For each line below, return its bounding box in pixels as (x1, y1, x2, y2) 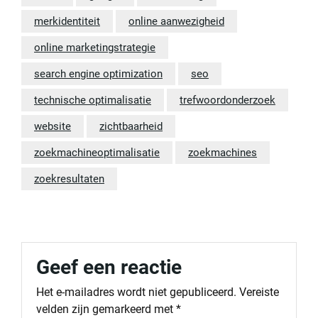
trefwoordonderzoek (180, 94, 275, 106)
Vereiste (239, 285, 279, 299)
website (34, 120, 71, 133)
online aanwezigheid (128, 15, 224, 28)
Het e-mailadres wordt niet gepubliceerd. (36, 285, 236, 299)
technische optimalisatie (34, 94, 151, 106)
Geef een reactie (36, 256, 182, 279)
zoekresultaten (34, 172, 104, 185)
